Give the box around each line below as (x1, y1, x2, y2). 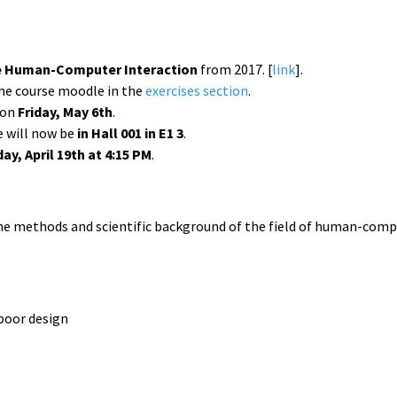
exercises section (145, 81, 249, 99)
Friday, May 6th (18, 102, 113, 121)
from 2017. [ (200, 59, 273, 78)
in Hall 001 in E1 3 (77, 123, 184, 142)
